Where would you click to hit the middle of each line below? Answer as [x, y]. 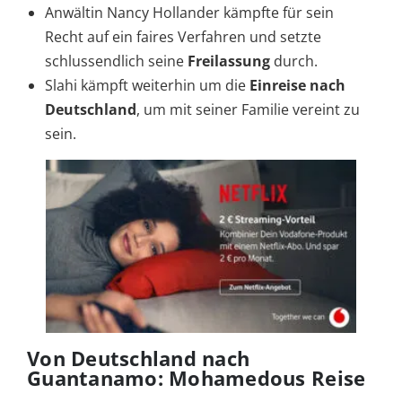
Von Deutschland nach [139, 358]
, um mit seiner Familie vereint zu [248, 110]
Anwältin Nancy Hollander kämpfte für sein [189, 13]
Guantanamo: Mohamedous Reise [197, 378]
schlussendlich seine [116, 61]
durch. [294, 61]
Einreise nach [297, 86]
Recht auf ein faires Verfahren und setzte [183, 37]
